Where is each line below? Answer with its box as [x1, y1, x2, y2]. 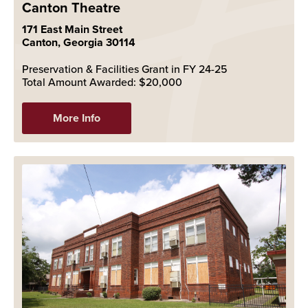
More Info [53, 110, 100, 126]
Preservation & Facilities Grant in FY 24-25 [22, 61, 228, 77]
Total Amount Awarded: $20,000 [22, 74, 185, 90]
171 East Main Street [22, 21, 122, 38]
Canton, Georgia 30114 [22, 34, 135, 51]
